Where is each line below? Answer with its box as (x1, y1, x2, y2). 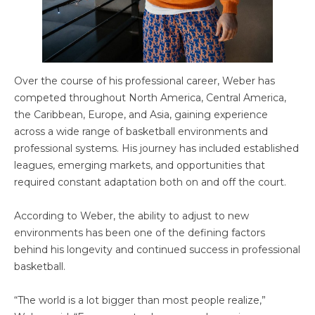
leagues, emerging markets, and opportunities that (14, 159, 265, 172)
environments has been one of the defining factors (14, 226, 265, 239)
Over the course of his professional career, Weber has (14, 75, 275, 87)
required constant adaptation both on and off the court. (14, 176, 286, 188)
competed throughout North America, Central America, (14, 91, 286, 104)
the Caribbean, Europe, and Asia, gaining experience (14, 108, 268, 121)
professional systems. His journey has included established (14, 142, 299, 155)
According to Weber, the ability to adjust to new (14, 210, 249, 222)
